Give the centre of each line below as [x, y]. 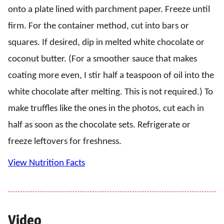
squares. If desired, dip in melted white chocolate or [106, 42]
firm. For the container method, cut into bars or [98, 26]
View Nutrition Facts [46, 163]
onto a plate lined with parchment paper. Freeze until [109, 9]
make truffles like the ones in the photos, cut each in [106, 108]
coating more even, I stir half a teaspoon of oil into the [111, 75]
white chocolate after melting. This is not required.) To [110, 92]
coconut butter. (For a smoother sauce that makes [102, 59]
